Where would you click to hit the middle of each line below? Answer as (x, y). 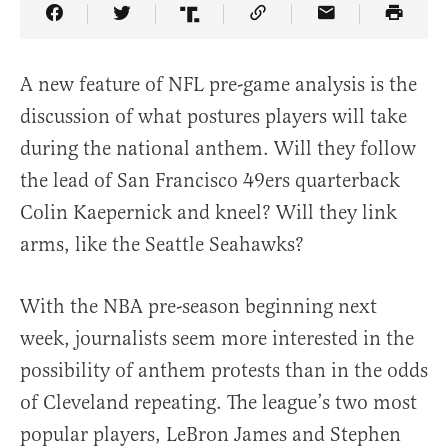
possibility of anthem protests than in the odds (224, 371)
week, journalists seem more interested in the (217, 339)
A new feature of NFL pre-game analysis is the (218, 85)
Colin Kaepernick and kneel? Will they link (208, 213)
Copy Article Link (333, 28)
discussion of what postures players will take (213, 117)
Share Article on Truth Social (314, 28)
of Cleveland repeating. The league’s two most (218, 403)
